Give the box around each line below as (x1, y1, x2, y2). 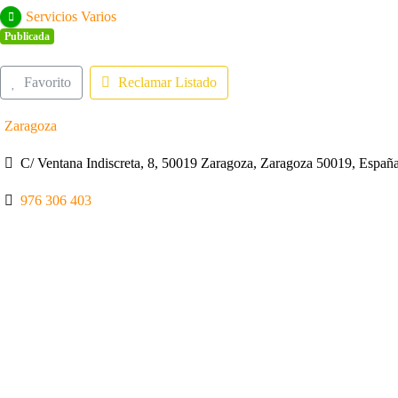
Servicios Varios (25, 8, 116, 24)
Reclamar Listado (117, 74, 217, 90)
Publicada (4, 29, 50, 43)
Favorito (23, 74, 71, 90)
